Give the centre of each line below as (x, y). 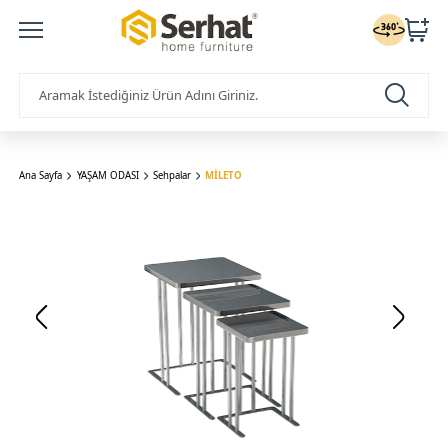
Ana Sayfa (41, 176)
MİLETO (224, 176)
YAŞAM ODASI (107, 176)
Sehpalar (171, 176)
